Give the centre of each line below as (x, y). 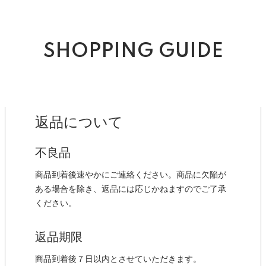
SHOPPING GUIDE (133, 52)
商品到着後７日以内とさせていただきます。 (118, 259)
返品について (79, 123)
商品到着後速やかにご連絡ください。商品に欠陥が (131, 175)
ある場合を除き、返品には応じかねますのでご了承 (131, 189)
